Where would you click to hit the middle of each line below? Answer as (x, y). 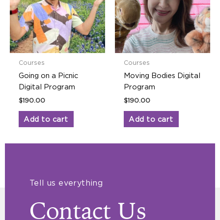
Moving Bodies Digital (162, 76)
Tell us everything (66, 183)
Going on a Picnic (48, 76)
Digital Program (47, 87)
